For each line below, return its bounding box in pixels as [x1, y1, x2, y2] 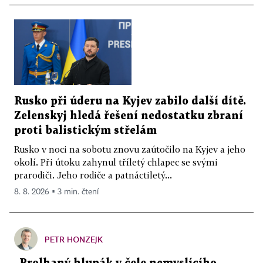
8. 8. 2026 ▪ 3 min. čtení [14, 188, 99, 197]
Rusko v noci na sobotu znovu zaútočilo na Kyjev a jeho [14, 144, 245, 155]
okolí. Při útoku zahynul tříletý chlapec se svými [14, 157, 218, 168]
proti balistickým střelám [14, 126, 157, 136]
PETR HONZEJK [45, 234, 103, 245]
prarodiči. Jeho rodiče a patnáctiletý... [14, 170, 172, 181]
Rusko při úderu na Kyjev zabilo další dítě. [14, 96, 246, 107]
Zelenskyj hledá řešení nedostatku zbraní [14, 111, 243, 122]
